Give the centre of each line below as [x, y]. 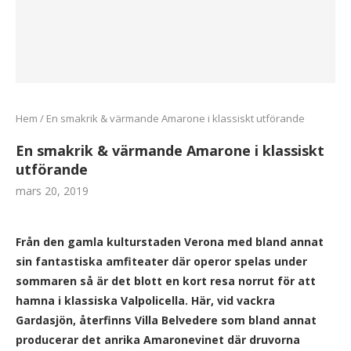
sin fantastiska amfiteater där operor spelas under [161, 262]
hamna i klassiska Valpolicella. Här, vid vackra [145, 301]
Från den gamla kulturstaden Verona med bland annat [170, 242]
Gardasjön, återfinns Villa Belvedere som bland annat [166, 320]
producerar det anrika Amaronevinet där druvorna [158, 340]
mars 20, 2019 [52, 191]
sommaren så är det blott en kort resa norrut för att [166, 281]
